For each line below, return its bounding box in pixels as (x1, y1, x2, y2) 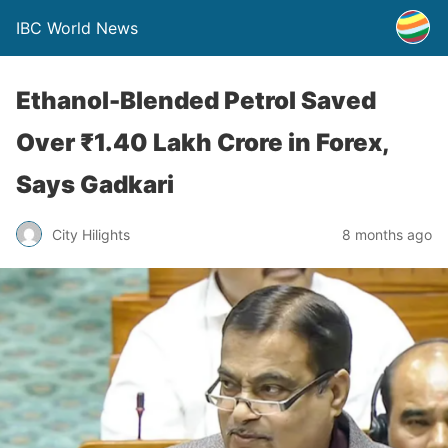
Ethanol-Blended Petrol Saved (16, 86, 376, 115)
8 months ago (342, 225, 432, 243)
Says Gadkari (16, 170, 174, 199)
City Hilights (52, 225, 130, 243)
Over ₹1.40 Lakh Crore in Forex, (16, 128, 389, 157)
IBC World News (16, 18, 138, 38)
